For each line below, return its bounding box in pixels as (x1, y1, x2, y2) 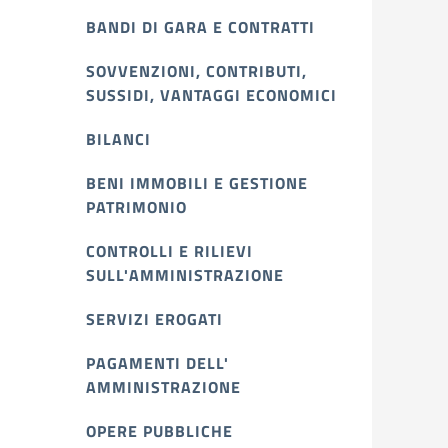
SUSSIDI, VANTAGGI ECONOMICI (86, 83, 337, 107)
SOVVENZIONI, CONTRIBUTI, (86, 59, 307, 83)
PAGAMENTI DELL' (86, 351, 229, 375)
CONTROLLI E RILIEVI (86, 239, 253, 263)
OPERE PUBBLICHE (86, 419, 233, 443)
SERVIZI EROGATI (86, 307, 223, 331)
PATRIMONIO (86, 195, 187, 219)
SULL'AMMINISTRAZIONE (86, 263, 284, 287)
